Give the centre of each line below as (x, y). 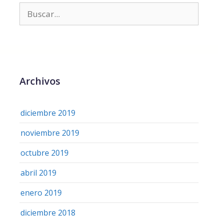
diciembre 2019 (48, 113)
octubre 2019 (45, 153)
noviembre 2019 (50, 133)
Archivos (40, 81)
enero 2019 (41, 192)
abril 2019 (38, 173)
